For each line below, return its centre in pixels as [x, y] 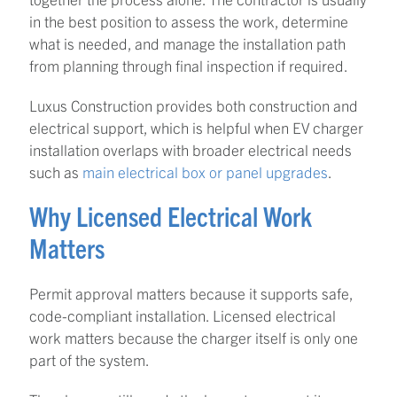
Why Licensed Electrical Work [171, 215]
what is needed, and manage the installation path [187, 43]
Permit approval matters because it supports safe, [191, 292]
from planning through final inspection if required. [189, 65]
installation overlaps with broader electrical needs [191, 149]
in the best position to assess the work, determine [189, 20]
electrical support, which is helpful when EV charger [196, 127]
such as [56, 171]
